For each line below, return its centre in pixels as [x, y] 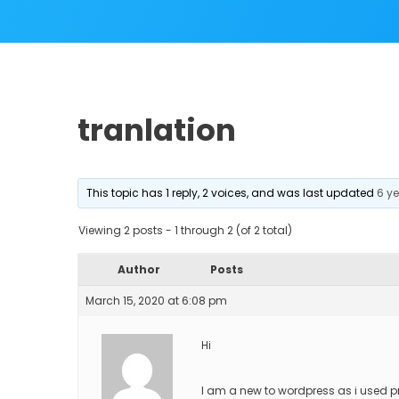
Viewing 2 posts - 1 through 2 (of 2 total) [185, 230]
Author [139, 269]
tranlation [157, 130]
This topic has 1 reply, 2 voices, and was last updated [232, 192]
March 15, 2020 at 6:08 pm [156, 300]
